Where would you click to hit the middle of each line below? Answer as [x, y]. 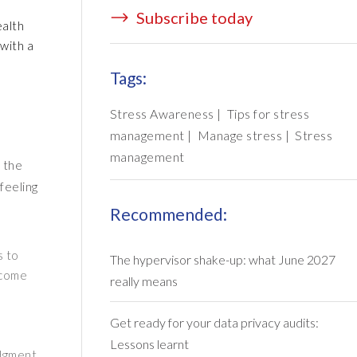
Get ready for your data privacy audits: [214, 322]
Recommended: [168, 214]
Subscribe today [192, 18]
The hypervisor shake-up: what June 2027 [222, 259]
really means [143, 281]
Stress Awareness [162, 114]
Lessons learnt [149, 344]
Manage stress [240, 135]
